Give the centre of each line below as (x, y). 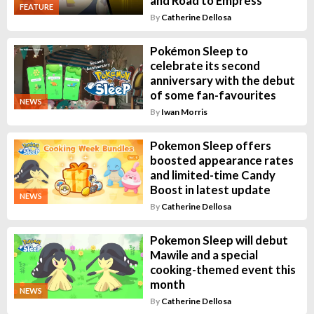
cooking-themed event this (223, 269)
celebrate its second (205, 65)
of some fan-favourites (213, 95)
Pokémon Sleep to (199, 50)
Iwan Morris (184, 111)
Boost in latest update (210, 189)
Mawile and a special (204, 254)
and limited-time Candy (212, 175)
